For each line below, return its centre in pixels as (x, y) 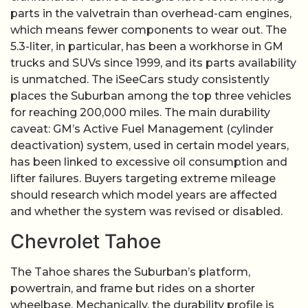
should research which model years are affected (144, 195)
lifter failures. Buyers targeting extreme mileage (143, 179)
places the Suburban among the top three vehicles (151, 96)
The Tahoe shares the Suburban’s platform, (130, 272)
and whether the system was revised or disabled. (146, 212)
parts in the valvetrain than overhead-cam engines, (151, 14)
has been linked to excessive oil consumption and (149, 162)
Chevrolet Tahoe (86, 241)
